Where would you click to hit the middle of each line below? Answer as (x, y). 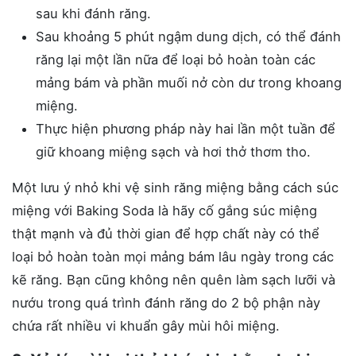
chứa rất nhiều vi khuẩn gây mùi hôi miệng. (146, 326)
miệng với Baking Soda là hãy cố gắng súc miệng (164, 211)
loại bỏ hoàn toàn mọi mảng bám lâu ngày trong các (173, 257)
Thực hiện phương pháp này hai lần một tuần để (186, 129)
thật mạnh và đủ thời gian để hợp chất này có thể (166, 234)
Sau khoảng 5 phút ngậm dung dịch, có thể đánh (188, 37)
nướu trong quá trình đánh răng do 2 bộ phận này (166, 303)
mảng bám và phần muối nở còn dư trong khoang (189, 83)
